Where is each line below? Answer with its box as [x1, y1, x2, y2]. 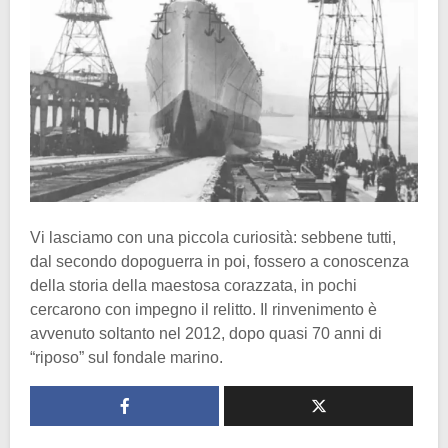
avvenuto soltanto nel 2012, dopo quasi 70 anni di [30, 324, 382, 342]
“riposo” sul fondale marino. [30, 348, 223, 366]
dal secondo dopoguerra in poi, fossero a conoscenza [30, 252, 409, 270]
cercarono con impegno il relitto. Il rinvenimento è [30, 300, 377, 318]
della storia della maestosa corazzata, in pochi [30, 276, 357, 294]
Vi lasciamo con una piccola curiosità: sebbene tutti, [30, 228, 396, 246]
